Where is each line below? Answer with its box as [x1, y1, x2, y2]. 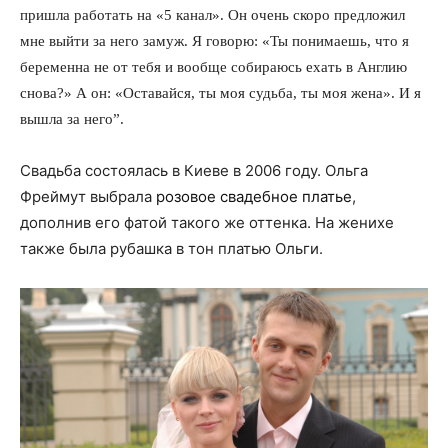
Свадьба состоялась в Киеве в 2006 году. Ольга [20, 160, 368, 180]
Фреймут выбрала [20, 186, 156, 206]
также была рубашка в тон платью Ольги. [20, 238, 323, 258]
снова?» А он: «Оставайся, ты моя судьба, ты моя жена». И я [20, 83, 421, 101]
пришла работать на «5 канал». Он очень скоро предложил [20, 5, 405, 23]
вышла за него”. [20, 109, 124, 127]
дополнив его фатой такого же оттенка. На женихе [20, 212, 394, 232]
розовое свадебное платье [156, 186, 352, 206]
